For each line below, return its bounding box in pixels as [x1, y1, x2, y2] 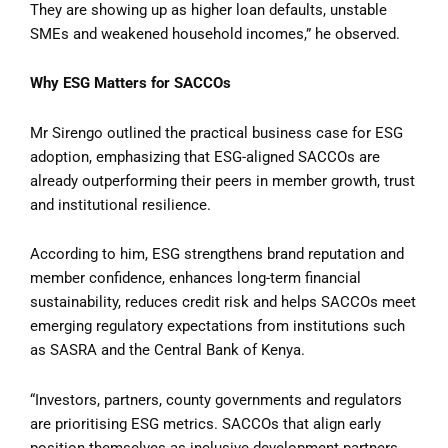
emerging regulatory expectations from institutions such [30, 317, 405, 336]
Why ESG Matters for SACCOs [30, 74, 231, 93]
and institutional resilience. [30, 195, 211, 214]
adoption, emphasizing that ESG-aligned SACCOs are [30, 147, 380, 166]
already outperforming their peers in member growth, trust [30, 171, 415, 190]
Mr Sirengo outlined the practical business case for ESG [30, 123, 403, 142]
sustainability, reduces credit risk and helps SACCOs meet [30, 293, 416, 312]
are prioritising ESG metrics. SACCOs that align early [30, 414, 381, 433]
